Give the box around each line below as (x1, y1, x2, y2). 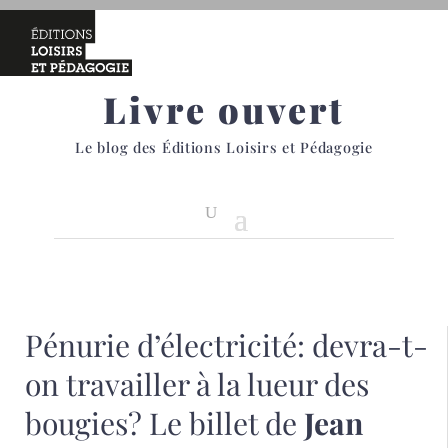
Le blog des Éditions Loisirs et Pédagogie (75, 137, 373, 157)
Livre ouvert (103, 85, 345, 133)
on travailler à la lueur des (25, 364, 369, 404)
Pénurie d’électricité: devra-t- (25, 325, 428, 365)
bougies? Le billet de (25, 403, 304, 443)
